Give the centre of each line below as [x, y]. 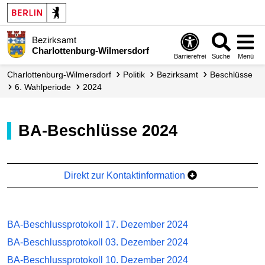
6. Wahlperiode [46, 87]
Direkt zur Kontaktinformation [126, 175]
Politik [137, 75]
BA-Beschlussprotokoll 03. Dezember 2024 [98, 242]
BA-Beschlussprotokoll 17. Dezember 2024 [98, 224]
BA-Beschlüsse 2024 [104, 130]
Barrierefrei [190, 56]
